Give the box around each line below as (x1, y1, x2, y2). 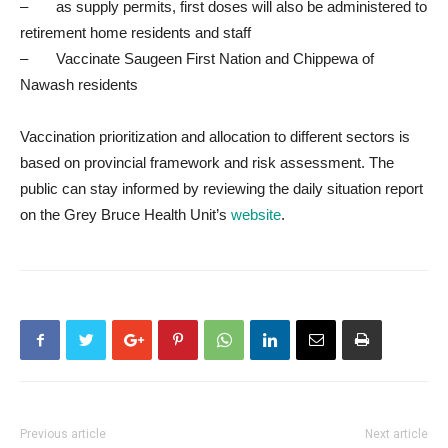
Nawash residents (20, 76, 138, 93)
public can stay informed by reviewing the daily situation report (20, 180, 423, 197)
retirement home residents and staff (20, 24, 251, 41)
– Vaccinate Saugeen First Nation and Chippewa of (20, 50, 374, 67)
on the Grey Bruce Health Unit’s (20, 206, 231, 223)
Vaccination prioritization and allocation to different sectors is (20, 128, 410, 145)
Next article (365, 427, 428, 441)
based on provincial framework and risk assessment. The (20, 154, 394, 171)
